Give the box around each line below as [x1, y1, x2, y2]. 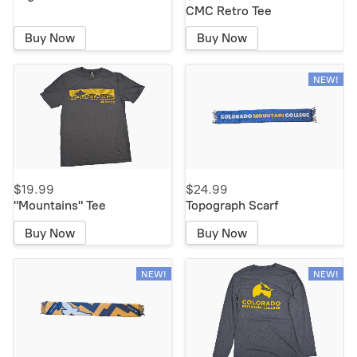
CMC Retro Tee [186, 2, 273, 18]
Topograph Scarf [186, 198, 279, 214]
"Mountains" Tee [14, 198, 107, 214]
